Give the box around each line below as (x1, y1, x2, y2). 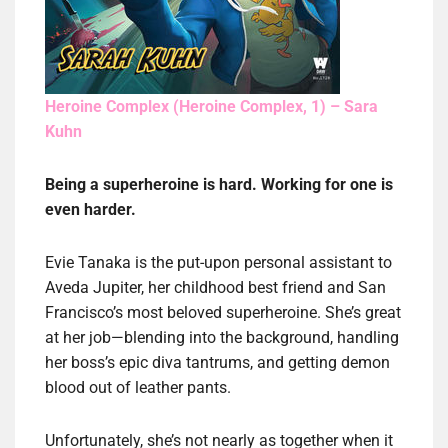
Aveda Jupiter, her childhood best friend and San (45, 278, 386, 298)
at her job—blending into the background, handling (45, 328, 399, 348)
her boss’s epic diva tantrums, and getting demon (45, 353, 390, 373)
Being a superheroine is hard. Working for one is (45, 175, 393, 195)
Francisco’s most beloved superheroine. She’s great (45, 303, 401, 323)
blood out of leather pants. (45, 378, 231, 398)
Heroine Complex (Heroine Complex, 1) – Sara (45, 97, 378, 117)
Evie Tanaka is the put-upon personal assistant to (45, 253, 392, 273)
